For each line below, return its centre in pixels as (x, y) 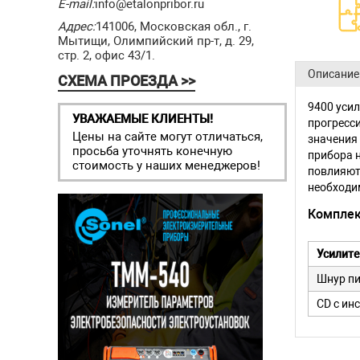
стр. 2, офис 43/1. (106, 55)
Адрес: (77, 27)
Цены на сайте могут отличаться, (168, 137)
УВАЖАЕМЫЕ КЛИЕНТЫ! (143, 119)
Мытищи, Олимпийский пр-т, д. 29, (156, 41)
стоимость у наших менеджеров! (166, 166)
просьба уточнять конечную (152, 151)
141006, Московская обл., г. (174, 27)
